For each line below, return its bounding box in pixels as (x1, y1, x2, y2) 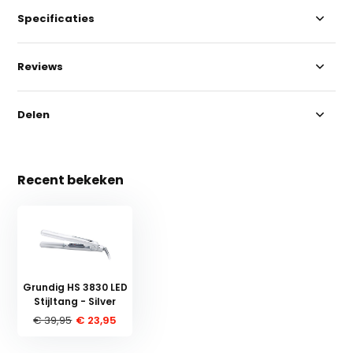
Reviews (17, 58, 64, 74)
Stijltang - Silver (34, 294, 117, 308)
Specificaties (17, 10, 95, 26)
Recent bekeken (17, 170, 124, 189)
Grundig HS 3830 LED (22, 280, 128, 294)
